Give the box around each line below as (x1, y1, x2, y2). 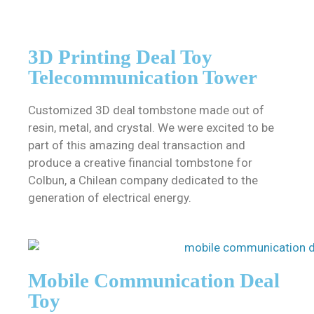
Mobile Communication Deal (28, 269, 280, 292)
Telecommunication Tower (28, 65, 257, 88)
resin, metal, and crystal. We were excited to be (28, 120, 274, 135)
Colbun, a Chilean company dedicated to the (28, 172, 258, 187)
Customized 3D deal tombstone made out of (28, 102, 264, 117)
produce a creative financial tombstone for (28, 155, 252, 170)
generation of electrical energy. (28, 190, 191, 205)
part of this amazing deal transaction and (28, 137, 245, 152)
